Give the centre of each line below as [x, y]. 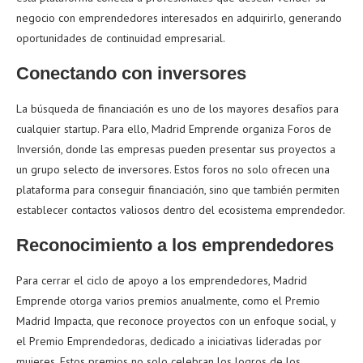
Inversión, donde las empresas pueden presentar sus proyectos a [176, 149]
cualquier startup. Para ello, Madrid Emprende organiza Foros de [174, 128]
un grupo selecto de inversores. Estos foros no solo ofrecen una [173, 169]
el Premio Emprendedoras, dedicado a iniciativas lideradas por [169, 341]
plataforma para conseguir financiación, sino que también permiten [178, 189]
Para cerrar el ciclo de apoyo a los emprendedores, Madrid [162, 280]
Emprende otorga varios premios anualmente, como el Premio [168, 300]
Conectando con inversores [131, 73]
